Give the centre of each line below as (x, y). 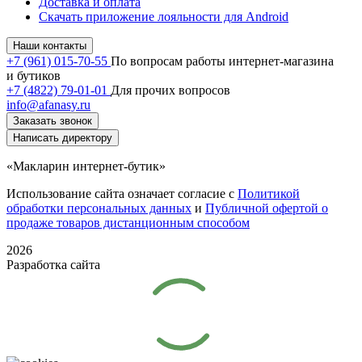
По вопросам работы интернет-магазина (222, 61)
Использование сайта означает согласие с (122, 193)
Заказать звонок (53, 120)
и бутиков (34, 75)
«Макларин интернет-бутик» (86, 166)
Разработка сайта (53, 264)
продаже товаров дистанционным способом (128, 222)
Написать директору (63, 137)
